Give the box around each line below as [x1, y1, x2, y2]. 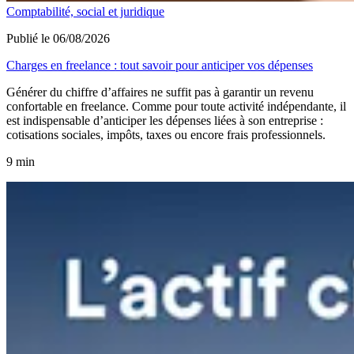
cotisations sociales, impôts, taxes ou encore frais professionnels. [6, 128, 326, 142]
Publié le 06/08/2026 [6, 32, 110, 46]
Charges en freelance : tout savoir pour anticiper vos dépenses [6, 58, 313, 73]
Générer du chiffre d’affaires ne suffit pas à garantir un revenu [6, 85, 314, 100]
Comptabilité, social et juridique [6, 5, 164, 19]
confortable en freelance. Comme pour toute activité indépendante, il [6, 100, 346, 114]
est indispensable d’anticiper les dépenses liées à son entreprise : [6, 114, 323, 128]
